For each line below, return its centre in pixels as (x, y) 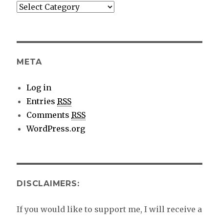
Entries (42, 101)
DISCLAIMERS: (48, 183)
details (30, 34)
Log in (39, 87)
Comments (49, 115)
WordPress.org (56, 128)
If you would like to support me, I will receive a (109, 209)
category (34, 20)
